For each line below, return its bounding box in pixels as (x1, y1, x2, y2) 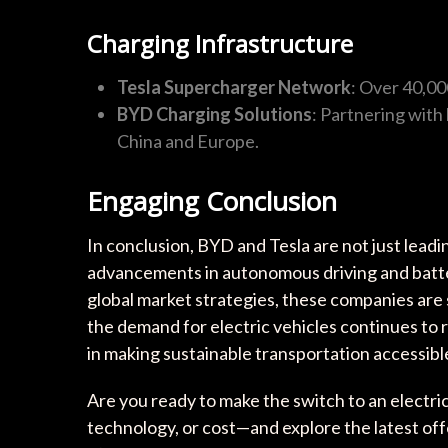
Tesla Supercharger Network (117, 76, 351, 99)
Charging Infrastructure (87, 27, 353, 61)
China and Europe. (117, 130, 259, 153)
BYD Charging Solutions (117, 103, 312, 126)
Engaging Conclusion (87, 183, 337, 220)
